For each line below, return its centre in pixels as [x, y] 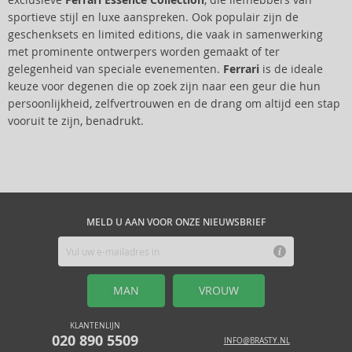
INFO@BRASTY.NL [257, 341]
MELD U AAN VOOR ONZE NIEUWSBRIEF [176, 222]
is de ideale [291, 69]
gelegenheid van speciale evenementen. [115, 69]
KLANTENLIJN [95, 326]
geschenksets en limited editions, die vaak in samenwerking [165, 35]
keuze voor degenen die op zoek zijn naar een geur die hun [164, 86]
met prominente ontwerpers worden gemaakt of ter [144, 52]
